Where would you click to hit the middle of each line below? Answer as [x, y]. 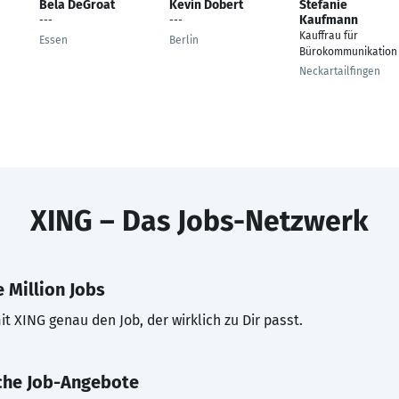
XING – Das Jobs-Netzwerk [199, 221]
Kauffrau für [329, 36]
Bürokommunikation [348, 52]
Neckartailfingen [340, 71]
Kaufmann [329, 20]
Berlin [184, 40]
